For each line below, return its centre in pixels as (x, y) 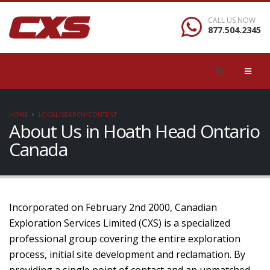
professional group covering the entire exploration (125, 239)
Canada (38, 149)
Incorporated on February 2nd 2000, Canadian (113, 207)
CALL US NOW (232, 20)
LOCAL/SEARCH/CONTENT (78, 115)
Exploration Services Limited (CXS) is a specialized (120, 223)
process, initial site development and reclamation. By (127, 254)
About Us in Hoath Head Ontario (134, 131)
